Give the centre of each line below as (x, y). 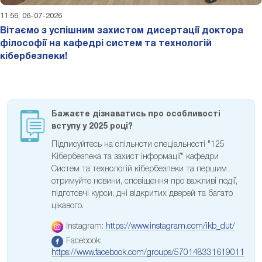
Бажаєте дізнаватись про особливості (136, 114)
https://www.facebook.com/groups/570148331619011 (148, 253)
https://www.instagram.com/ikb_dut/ (170, 226)
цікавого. (68, 206)
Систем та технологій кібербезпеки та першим (139, 169)
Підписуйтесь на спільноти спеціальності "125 (138, 144)
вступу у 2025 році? (92, 126)
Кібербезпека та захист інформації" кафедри (135, 157)
